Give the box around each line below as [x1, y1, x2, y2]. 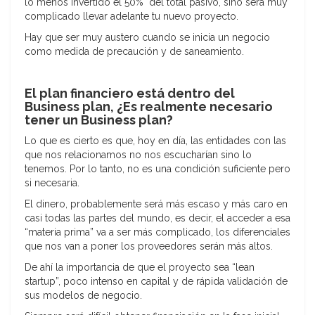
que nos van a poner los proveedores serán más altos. [25, 240, 273, 252]
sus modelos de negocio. [25, 289, 142, 301]
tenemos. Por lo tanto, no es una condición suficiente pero [25, 162, 290, 174]
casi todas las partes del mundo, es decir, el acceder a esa [25, 212, 290, 224]
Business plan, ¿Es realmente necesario [25, 98, 273, 114]
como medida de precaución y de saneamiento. [25, 45, 244, 57]
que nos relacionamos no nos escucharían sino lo [25, 148, 252, 160]
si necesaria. [25, 176, 79, 188]
